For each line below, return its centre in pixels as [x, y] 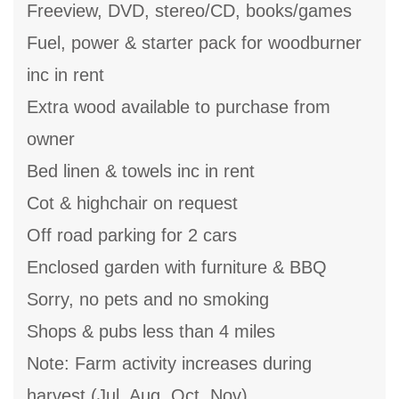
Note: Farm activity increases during [169, 364]
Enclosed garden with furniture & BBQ [177, 268]
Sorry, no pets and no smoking [148, 300]
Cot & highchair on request [132, 204]
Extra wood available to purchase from [179, 107]
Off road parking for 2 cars [132, 236]
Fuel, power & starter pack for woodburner [194, 43]
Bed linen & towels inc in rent [141, 171]
